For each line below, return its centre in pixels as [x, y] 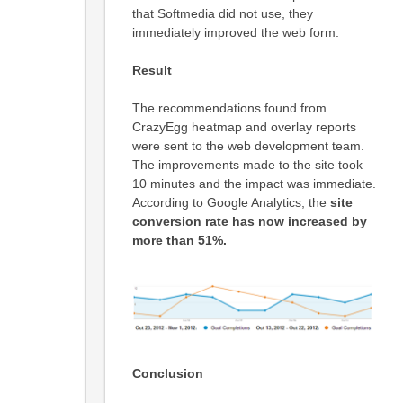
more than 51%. [179, 241]
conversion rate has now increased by [249, 222]
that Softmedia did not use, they [222, 14]
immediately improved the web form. [235, 33]
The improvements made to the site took [247, 165]
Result [152, 71]
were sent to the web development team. [248, 146]
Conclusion [167, 373]
